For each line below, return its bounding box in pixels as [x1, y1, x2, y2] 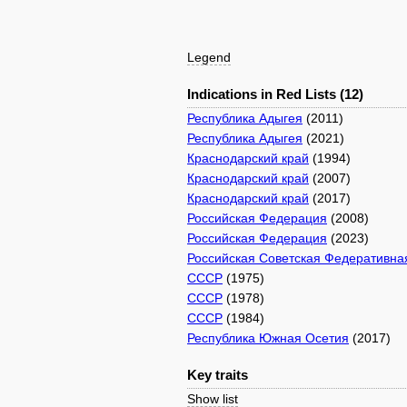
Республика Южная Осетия [187, 331, 349, 345]
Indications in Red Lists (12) [187, 86, 363, 102]
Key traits [187, 367, 248, 382]
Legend [187, 50, 231, 65]
